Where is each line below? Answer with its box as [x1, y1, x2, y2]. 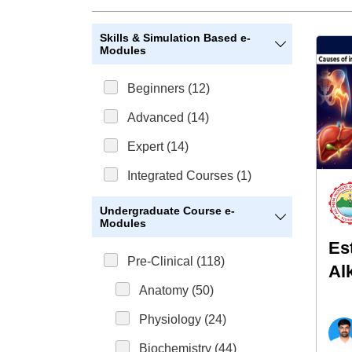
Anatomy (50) [139, 284, 214, 297]
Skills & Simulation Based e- [100, 31, 251, 44]
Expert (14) [127, 140, 189, 153]
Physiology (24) [139, 313, 226, 326]
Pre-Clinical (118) [127, 255, 225, 268]
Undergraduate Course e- [100, 204, 235, 217]
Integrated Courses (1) [127, 169, 251, 182]
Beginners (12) [127, 82, 210, 95]
